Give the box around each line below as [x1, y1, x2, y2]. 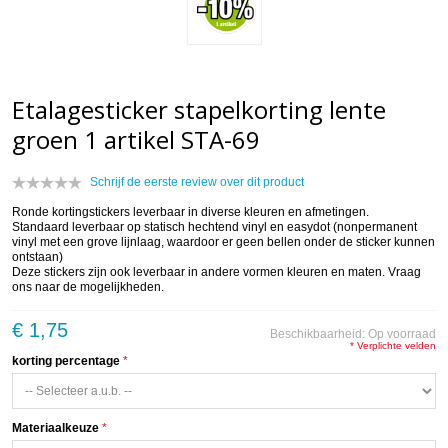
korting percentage [12, 354, 120, 369]
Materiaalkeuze [12, 421, 99, 436]
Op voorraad [368, 327, 436, 342]
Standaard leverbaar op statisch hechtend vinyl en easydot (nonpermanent [12, 220, 417, 235]
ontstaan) [12, 250, 63, 265]
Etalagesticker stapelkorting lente [12, 93, 386, 127]
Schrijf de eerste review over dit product [90, 175, 304, 190]
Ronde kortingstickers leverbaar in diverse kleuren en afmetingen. [12, 205, 369, 220]
